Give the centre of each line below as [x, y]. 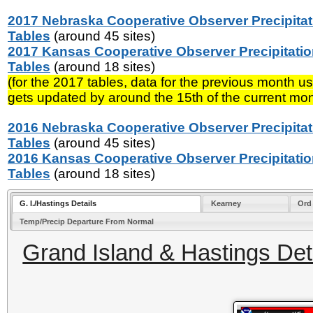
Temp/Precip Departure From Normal [87, 221]
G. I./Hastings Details [58, 204]
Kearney [226, 204]
